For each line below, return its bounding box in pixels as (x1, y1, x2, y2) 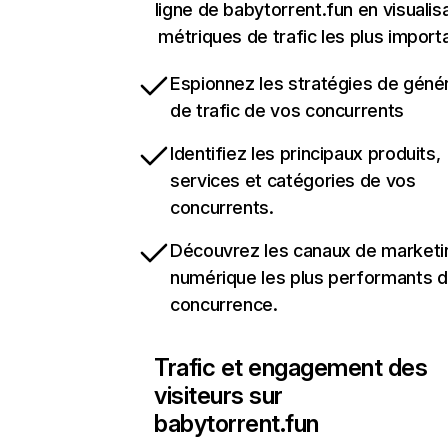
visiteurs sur (154, 381, 283, 410)
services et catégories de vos (170, 170, 416, 191)
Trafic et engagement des (154, 353, 428, 382)
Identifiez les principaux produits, (170, 143, 441, 164)
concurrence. (170, 294, 278, 315)
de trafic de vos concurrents (170, 100, 404, 121)
